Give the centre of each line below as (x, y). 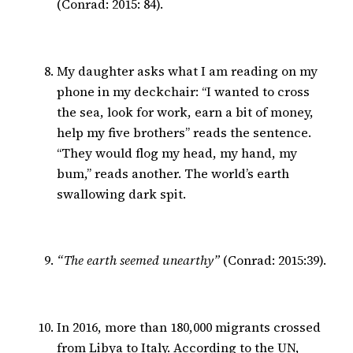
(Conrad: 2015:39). (273, 260)
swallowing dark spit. (121, 193)
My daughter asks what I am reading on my (187, 71)
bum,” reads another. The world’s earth (173, 173)
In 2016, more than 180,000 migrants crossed (189, 327)
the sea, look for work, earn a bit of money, (185, 111)
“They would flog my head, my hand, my (177, 152)
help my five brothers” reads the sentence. (184, 132)
